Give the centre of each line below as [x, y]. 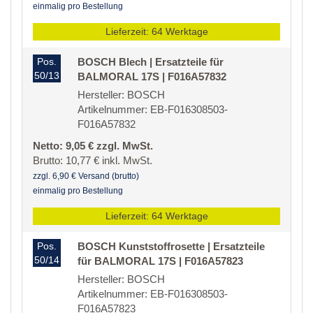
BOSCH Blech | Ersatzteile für [151, 62]
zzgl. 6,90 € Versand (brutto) [86, 176]
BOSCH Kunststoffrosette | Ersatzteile [171, 247]
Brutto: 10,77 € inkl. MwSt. [93, 161]
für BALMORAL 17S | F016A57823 [160, 261]
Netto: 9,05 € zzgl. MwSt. [93, 146]
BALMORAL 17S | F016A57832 [152, 77]
